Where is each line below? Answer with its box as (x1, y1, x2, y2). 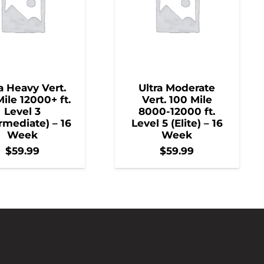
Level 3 (4, 105, 41, 118)
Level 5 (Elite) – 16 (131, 117, 223, 130)
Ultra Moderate (138, 82, 215, 94)
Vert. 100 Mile (141, 94, 212, 106)
